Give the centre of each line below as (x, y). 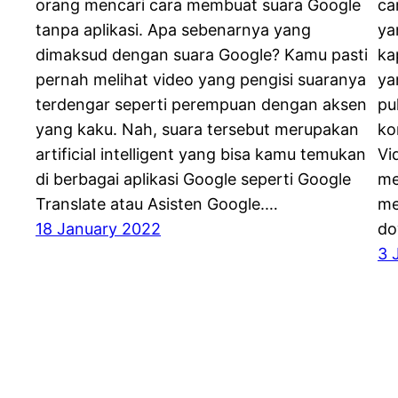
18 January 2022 (98, 229)
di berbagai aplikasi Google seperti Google (193, 179)
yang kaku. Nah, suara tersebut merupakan (197, 130)
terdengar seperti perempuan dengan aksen (201, 105)
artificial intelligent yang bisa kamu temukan (201, 155)
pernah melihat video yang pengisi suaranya (201, 80)
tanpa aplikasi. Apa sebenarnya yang (173, 30)
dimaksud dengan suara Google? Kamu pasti (202, 55)
